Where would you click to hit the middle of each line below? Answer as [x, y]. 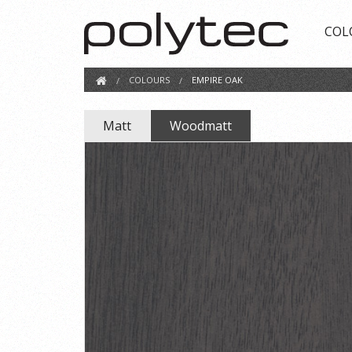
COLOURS [149, 79]
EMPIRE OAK [217, 79]
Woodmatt [201, 125]
